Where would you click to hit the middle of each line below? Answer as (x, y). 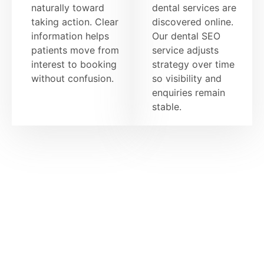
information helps (70, 36)
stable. (169, 106)
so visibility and (187, 78)
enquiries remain (189, 92)
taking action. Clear (75, 22)
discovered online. (193, 22)
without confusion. (73, 78)
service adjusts (186, 50)
